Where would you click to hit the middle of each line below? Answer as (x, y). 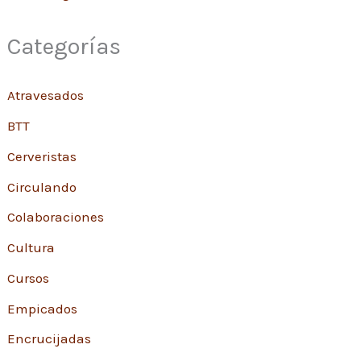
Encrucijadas (50, 339)
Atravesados (46, 95)
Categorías (64, 46)
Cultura (31, 248)
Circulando (42, 187)
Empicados (43, 308)
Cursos (29, 278)
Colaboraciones (56, 217)
